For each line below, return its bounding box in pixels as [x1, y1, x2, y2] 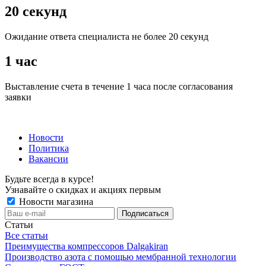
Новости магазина [17, 197, 93, 207]
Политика [28, 143, 69, 154]
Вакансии [28, 154, 68, 164]
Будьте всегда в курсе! [5, 174, 94, 185]
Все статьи [5, 230, 48, 241]
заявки [5, 92, 31, 103]
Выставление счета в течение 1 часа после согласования [5, 81, 233, 92]
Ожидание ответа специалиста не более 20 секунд [5, 31, 208, 42]
